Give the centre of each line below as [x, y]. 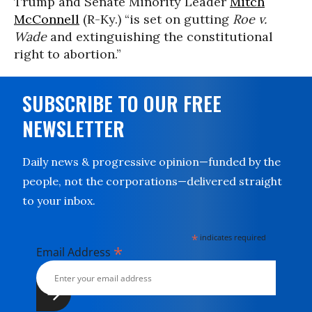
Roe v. [250, 19]
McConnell [47, 19]
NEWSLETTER [73, 128]
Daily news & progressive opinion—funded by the [151, 162]
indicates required [232, 237]
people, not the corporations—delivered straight [152, 181]
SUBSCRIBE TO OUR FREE [122, 103]
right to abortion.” [68, 54]
